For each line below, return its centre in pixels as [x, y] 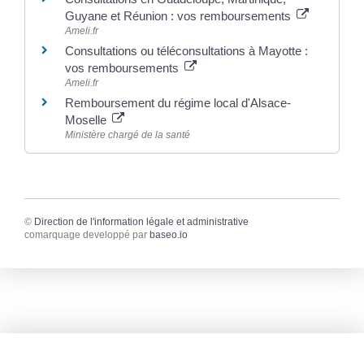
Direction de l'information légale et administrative [141, 222]
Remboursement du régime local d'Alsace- [178, 103]
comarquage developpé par [87, 235]
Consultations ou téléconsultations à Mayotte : [186, 51]
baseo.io [169, 235]
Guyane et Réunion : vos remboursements [180, 16]
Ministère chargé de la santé [128, 135]
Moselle [87, 120]
